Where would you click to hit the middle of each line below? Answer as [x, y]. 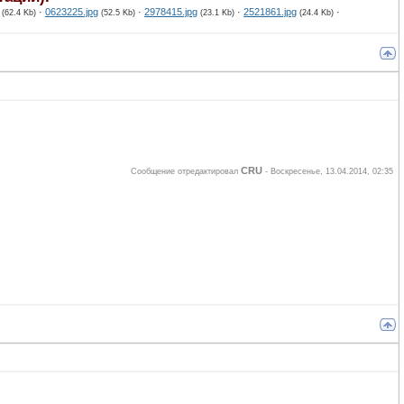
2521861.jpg [270, 11]
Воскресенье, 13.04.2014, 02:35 [332, 172]
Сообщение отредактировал [186, 172]
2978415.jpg [171, 11]
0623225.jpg [72, 11]
